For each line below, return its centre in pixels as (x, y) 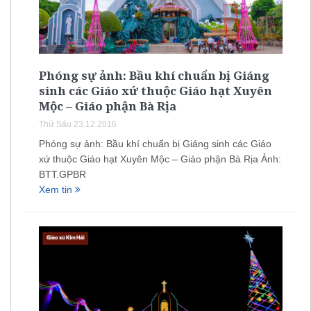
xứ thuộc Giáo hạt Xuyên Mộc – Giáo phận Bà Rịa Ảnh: (160, 159)
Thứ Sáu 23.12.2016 (78, 124)
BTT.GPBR (62, 174)
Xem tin (57, 189)
